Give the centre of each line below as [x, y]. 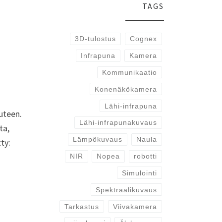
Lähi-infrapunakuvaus [118, 123]
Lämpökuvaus [98, 139]
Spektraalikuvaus [126, 190]
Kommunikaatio [129, 73]
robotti [145, 156]
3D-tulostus [96, 39]
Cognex [143, 39]
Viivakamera [135, 206]
